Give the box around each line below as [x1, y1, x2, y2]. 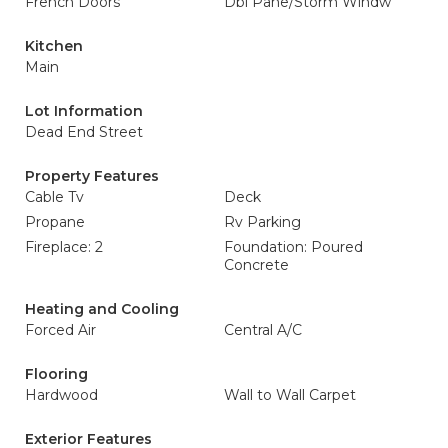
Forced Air [25, 321, 96, 339]
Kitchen [25, 37, 83, 55]
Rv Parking [224, 213, 301, 231]
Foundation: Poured [224, 238, 363, 256]
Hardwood [25, 386, 98, 404]
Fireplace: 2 [25, 238, 103, 256]
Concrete [224, 256, 289, 274]
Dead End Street [25, 123, 143, 141]
